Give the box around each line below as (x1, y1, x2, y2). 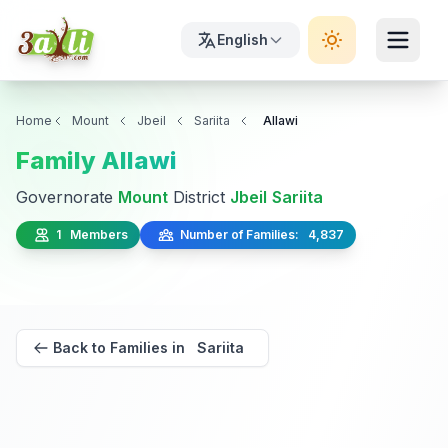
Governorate (16, 187, 118, 207)
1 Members (50, 227, 128, 242)
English (217, 31, 268, 48)
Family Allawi (16, 146, 177, 175)
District (168, 187, 230, 207)
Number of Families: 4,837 (174, 227, 344, 242)
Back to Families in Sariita (53, 339, 244, 356)
